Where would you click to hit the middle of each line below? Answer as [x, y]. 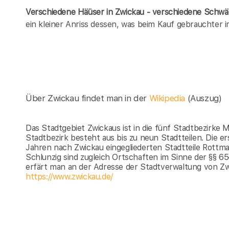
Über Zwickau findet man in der [87, 98]
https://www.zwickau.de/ [69, 176]
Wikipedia [168, 98]
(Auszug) [204, 98]
